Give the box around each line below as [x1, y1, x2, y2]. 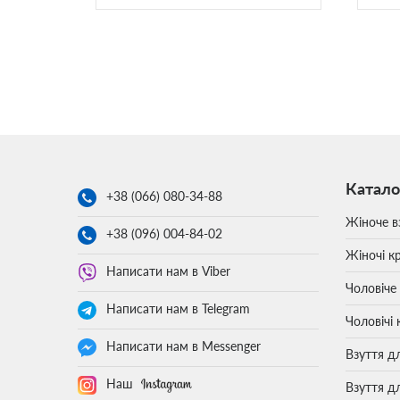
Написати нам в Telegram [106, 301, 250, 317]
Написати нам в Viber [106, 263, 230, 279]
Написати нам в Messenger [106, 338, 261, 354]
